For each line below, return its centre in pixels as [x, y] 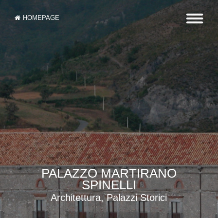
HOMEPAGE [41, 18]
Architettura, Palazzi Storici [109, 198]
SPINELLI [109, 185]
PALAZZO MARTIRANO [109, 173]
